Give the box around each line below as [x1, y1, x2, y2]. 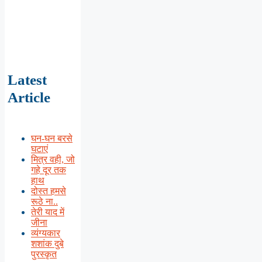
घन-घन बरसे [31, 133, 73, 143]
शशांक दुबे [31, 238, 64, 249]
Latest [8, 71, 47, 88]
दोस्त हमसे [31, 185, 66, 196]
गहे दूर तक [31, 164, 66, 175]
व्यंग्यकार [31, 227, 60, 238]
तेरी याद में [31, 206, 64, 217]
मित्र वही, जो [31, 154, 75, 164]
